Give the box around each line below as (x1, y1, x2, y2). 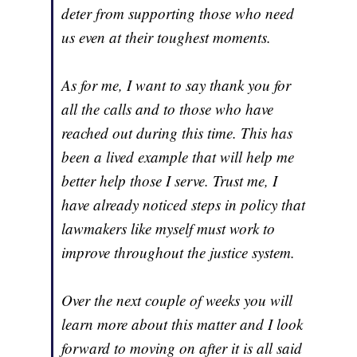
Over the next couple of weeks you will (61, 290, 293, 311)
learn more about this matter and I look (61, 314, 304, 335)
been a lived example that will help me (61, 147, 295, 167)
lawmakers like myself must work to (61, 218, 276, 239)
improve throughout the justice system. (61, 242, 296, 263)
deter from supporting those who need (61, 3, 295, 24)
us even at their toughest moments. (61, 27, 272, 48)
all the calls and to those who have (61, 99, 274, 120)
